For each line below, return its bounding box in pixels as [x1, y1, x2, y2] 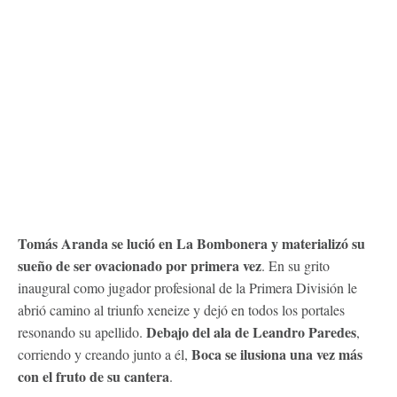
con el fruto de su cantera [18, 365, 169, 386]
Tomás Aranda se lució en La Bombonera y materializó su [18, 232, 365, 253]
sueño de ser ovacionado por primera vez [18, 254, 261, 276]
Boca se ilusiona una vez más [191, 343, 362, 364]
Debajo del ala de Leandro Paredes [146, 321, 356, 342]
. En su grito [261, 255, 330, 275]
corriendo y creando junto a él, [18, 344, 191, 363]
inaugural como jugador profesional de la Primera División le [18, 277, 357, 297]
